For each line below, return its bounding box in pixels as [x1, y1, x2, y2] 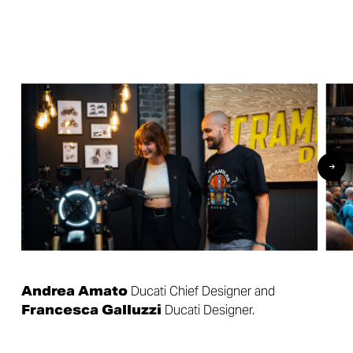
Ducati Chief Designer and [127, 283, 275, 300]
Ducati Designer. [161, 302, 255, 319]
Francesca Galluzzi [20, 302, 162, 319]
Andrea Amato [20, 283, 128, 300]
